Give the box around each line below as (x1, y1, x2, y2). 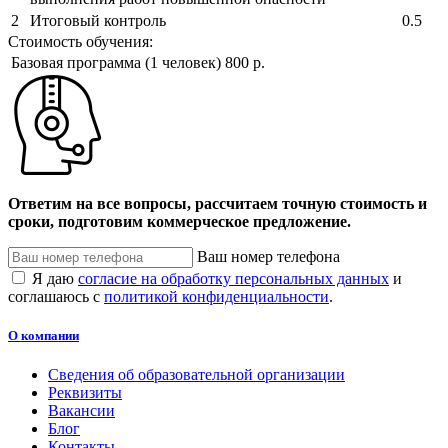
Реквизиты (48, 384, 122, 402)
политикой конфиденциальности (104, 287, 329, 305)
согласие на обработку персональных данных (78, 269, 389, 287)
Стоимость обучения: (8, 32, 153, 50)
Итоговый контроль (30, 11, 166, 29)
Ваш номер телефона (197, 247, 340, 265)
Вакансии (48, 402, 115, 420)
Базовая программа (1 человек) (11, 53, 221, 71)
